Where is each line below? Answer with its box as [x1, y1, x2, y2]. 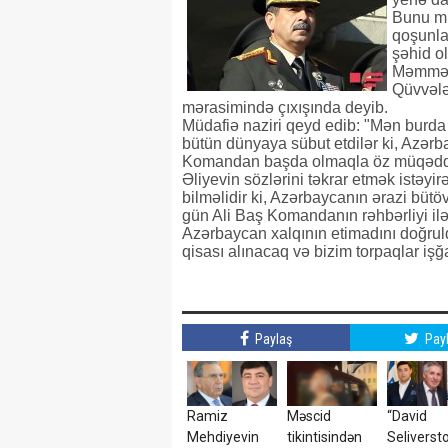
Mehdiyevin [187, 429, 259, 445]
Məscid [287, 408, 331, 424]
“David [387, 408, 427, 424]
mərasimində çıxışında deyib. [182, 99, 388, 116]
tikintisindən [287, 429, 362, 445]
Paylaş [251, 331, 292, 347]
